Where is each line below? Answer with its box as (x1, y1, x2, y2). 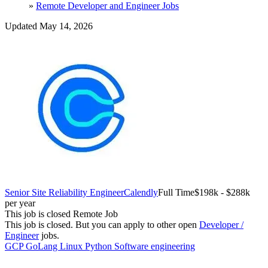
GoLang (26, 240, 60, 251)
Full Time (158, 187, 194, 197)
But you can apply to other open (75, 219, 199, 230)
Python (85, 240, 114, 251)
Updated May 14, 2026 (5, 20, 93, 31)
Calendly (124, 187, 158, 197)
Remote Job (73, 208, 118, 219)
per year (5, 197, 35, 208)
